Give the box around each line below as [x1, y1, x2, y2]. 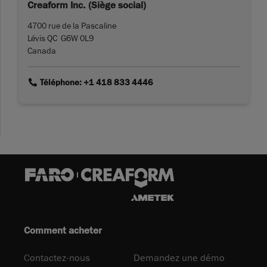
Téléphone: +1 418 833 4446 [38, 77, 153, 89]
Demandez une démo [133, 252, 225, 264]
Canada [27, 45, 56, 57]
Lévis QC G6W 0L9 [27, 33, 94, 44]
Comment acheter [24, 224, 102, 237]
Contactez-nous [24, 252, 90, 264]
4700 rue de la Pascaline [27, 20, 116, 32]
